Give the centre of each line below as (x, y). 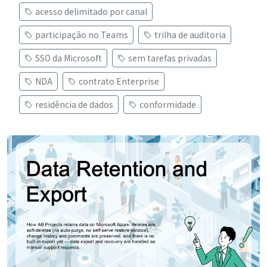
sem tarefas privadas (170, 58)
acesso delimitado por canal (91, 12)
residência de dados (74, 105)
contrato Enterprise (119, 81)
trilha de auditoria (190, 35)
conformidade (168, 105)
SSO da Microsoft (69, 58)
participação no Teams (82, 35)
